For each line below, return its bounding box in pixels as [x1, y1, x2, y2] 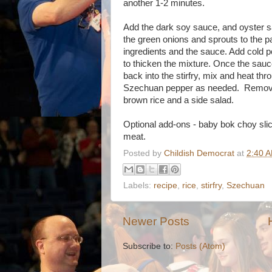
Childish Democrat [164, 148, 234, 158]
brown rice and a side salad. [123, 95, 234, 105]
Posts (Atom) [175, 242, 225, 251]
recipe [154, 181, 177, 191]
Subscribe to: [123, 242, 175, 251]
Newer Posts [123, 215, 189, 228]
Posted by [123, 148, 164, 158]
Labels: [123, 181, 154, 191]
